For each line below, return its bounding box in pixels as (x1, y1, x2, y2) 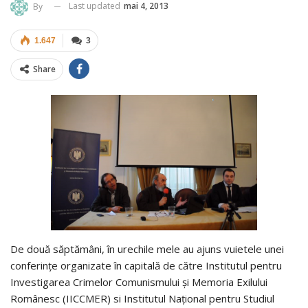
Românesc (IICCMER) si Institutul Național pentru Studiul (10, 291, 274, 305)
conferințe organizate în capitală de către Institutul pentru (10, 258, 282, 272)
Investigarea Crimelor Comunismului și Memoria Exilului (10, 274, 267, 289)
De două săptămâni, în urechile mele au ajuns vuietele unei (10, 241, 284, 256)
